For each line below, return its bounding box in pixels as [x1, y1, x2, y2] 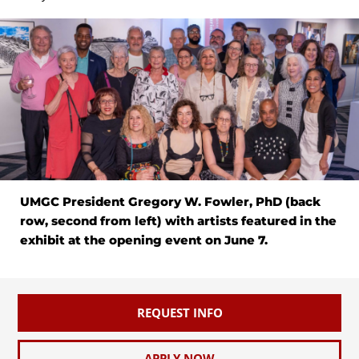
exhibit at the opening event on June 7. [20, 232, 268, 248]
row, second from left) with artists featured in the [20, 212, 337, 228]
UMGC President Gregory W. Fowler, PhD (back [20, 193, 321, 209]
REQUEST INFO [136, 304, 223, 321]
